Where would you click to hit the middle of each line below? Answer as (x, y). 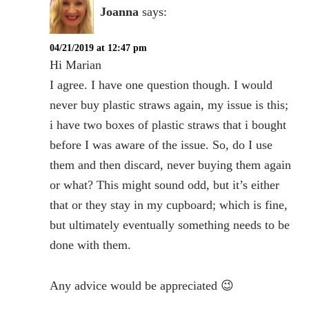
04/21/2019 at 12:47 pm (99, 48)
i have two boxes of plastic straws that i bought (168, 125)
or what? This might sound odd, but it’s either (165, 185)
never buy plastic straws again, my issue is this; (169, 105)
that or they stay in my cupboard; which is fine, (169, 205)
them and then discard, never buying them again (171, 165)
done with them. (91, 245)
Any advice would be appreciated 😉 (142, 286)
